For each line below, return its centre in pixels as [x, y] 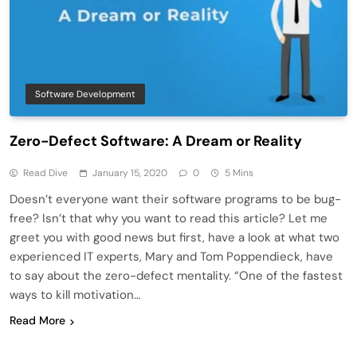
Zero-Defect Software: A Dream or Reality [156, 141]
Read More [37, 321]
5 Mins [239, 173]
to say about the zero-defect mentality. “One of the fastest [176, 276]
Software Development [85, 94]
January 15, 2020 [130, 173]
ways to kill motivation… [75, 295]
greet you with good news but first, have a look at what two [175, 238]
